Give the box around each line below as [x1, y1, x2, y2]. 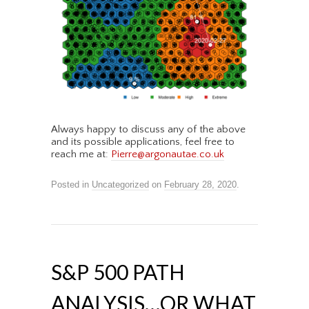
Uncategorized [92, 179, 149, 190]
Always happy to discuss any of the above [51, 123, 246, 136]
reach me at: [51, 148, 111, 161]
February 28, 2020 [164, 179, 237, 190]
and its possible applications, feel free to [51, 136, 235, 148]
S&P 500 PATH [51, 259, 185, 285]
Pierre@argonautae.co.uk [111, 148, 224, 161]
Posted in [51, 179, 92, 190]
